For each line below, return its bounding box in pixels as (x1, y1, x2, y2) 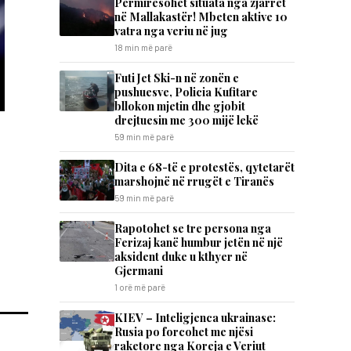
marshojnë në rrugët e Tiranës (114, 173, 274, 189)
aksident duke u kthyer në (114, 248, 248, 264)
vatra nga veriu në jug (114, 23, 228, 38)
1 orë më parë (114, 282, 165, 292)
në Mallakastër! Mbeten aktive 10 (114, 9, 288, 24)
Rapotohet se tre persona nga (114, 220, 271, 236)
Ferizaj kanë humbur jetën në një (114, 234, 283, 250)
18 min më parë (114, 42, 172, 52)
